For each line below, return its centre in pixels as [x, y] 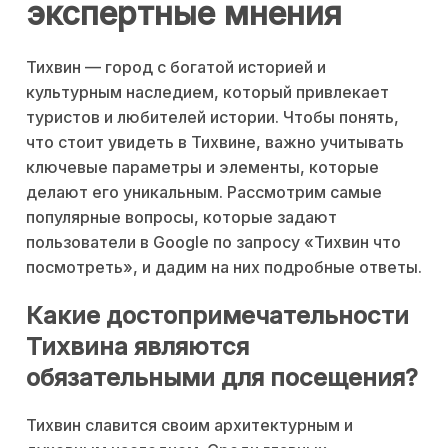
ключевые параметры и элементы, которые [202, 167]
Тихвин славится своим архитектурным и [189, 425]
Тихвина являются [137, 347]
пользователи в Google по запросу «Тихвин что [213, 242]
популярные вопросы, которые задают [181, 217]
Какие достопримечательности [217, 316]
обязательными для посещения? [222, 378]
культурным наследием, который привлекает [207, 92]
